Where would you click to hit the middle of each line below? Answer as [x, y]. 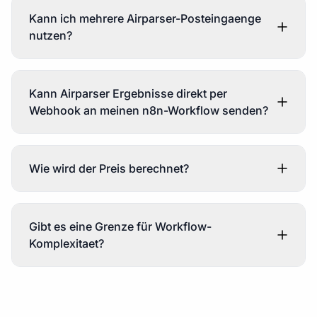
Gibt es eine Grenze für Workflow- [120, 226]
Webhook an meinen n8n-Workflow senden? [149, 110]
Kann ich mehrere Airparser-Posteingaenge [145, 18]
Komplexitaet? [67, 243]
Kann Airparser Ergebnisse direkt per [128, 93]
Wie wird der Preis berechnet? [109, 168]
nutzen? [51, 35]
